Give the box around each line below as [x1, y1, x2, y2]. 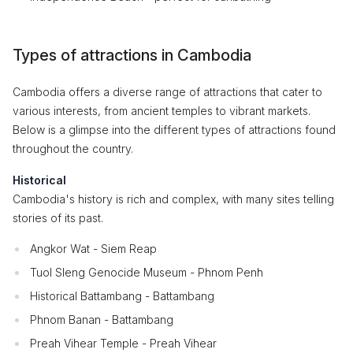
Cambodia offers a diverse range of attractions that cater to [13, 85, 322, 98]
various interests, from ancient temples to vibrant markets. [13, 104, 310, 117]
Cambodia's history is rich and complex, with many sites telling [13, 192, 334, 206]
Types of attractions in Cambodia [13, 46, 251, 65]
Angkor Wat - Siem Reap [30, 242, 157, 255]
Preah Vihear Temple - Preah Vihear [30, 336, 217, 350]
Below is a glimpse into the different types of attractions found [13, 123, 336, 136]
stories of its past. [13, 211, 103, 225]
